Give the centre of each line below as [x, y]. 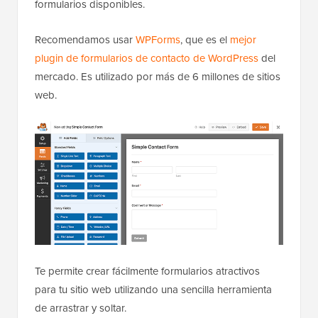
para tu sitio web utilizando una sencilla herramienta [153, 289]
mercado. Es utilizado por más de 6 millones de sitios [158, 77]
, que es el [205, 40]
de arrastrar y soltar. [81, 307]
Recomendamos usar [85, 40]
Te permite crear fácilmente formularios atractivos [147, 270]
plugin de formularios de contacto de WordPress [147, 58]
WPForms [158, 40]
